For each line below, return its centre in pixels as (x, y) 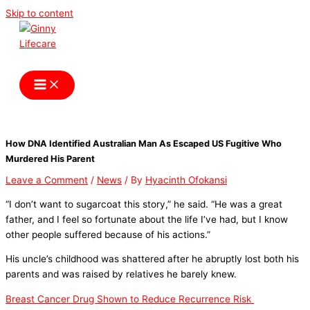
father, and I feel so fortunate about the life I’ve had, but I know (147, 219)
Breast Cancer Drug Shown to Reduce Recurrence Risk (130, 299)
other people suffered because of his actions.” (108, 234)
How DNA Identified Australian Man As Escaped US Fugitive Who (144, 144)
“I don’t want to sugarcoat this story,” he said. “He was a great (144, 204)
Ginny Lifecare (75, 61)
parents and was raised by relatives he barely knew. (121, 274)
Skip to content (39, 13)
